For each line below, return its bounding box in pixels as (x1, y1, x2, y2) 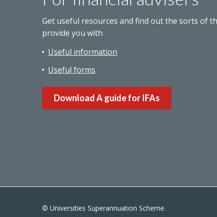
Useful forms (48, 64, 95, 75)
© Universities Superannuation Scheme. (42, 203, 168, 213)
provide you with (42, 28, 103, 38)
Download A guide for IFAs (54, 93, 160, 103)
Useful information (48, 46, 117, 57)
